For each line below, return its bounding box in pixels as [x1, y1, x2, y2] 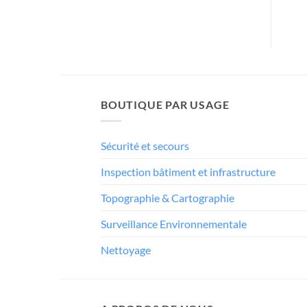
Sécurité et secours [101, 139, 189, 153]
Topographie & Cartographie [101, 191, 234, 205]
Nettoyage [101, 243, 151, 257]
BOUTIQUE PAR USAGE [101, 97, 230, 111]
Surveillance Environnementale [101, 217, 247, 231]
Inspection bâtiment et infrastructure [101, 165, 275, 179]
